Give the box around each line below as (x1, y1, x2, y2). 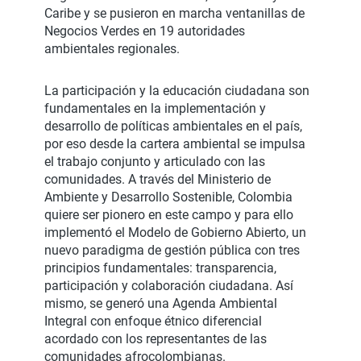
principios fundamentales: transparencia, (44, 260, 276, 276)
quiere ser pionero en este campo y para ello (44, 207, 293, 223)
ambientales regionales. (44, 41, 180, 57)
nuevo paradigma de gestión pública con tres (44, 243, 300, 259)
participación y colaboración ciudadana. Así (44, 278, 293, 294)
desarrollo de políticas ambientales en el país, (44, 118, 302, 135)
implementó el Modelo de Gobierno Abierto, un (44, 225, 306, 241)
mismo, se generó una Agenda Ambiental (44, 296, 277, 312)
